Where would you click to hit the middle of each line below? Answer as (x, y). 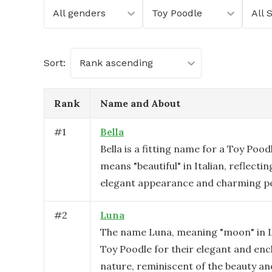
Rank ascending (116, 63)
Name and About (140, 103)
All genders (79, 13)
